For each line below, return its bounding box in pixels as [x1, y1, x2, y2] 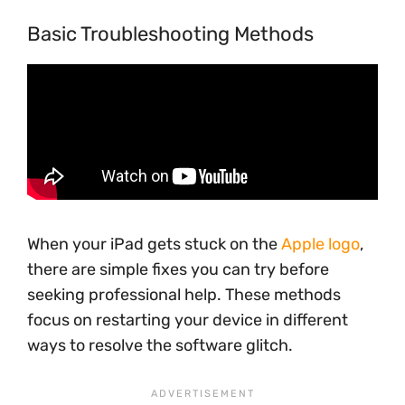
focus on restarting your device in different [27, 310, 348, 330]
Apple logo [281, 234, 360, 254]
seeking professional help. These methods [27, 285, 341, 305]
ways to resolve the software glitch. [27, 335, 293, 355]
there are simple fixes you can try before [27, 259, 329, 279]
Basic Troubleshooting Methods [27, 22, 314, 46]
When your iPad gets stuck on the [27, 234, 281, 254]
